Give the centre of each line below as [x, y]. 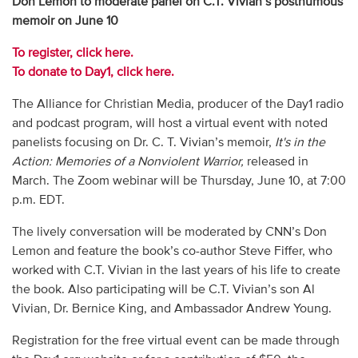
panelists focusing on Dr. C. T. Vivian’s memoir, [143, 143]
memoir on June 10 [65, 21]
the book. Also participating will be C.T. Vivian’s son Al [163, 290]
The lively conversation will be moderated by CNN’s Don [169, 232]
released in [276, 162]
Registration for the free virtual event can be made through [175, 341]
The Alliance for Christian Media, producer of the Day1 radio [177, 104]
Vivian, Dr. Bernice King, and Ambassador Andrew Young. [171, 309]
